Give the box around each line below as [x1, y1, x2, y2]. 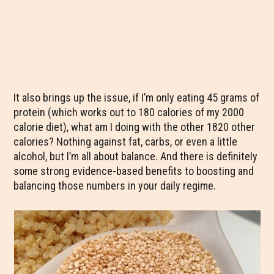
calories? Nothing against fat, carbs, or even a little [13, 135, 238, 148]
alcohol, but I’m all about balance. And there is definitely [13, 150, 258, 163]
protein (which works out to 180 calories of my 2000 [13, 106, 245, 119]
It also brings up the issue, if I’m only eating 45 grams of [13, 91, 260, 104]
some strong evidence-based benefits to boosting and [13, 165, 254, 177]
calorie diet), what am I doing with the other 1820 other [13, 120, 256, 133]
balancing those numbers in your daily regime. [13, 179, 217, 192]
